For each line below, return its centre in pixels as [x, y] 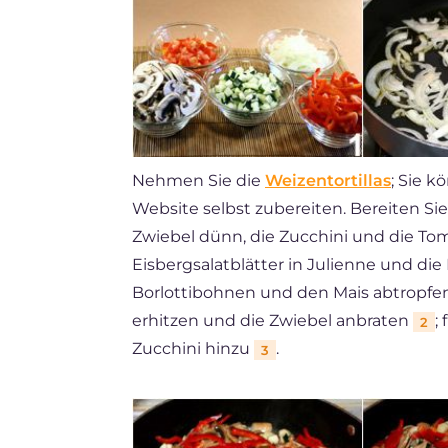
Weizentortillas [328, 180]
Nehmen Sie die [198, 180]
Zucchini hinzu [193, 348]
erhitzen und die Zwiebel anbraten [272, 320]
